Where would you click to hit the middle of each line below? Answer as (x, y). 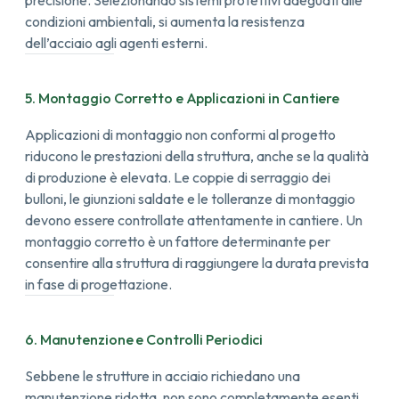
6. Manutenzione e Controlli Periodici (144, 339)
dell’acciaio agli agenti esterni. (116, 42)
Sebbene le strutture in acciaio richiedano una (162, 375)
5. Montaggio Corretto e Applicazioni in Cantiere (182, 98)
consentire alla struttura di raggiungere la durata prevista (196, 262)
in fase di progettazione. (98, 284)
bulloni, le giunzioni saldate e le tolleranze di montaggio (190, 198)
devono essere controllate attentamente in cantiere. (185, 220)
